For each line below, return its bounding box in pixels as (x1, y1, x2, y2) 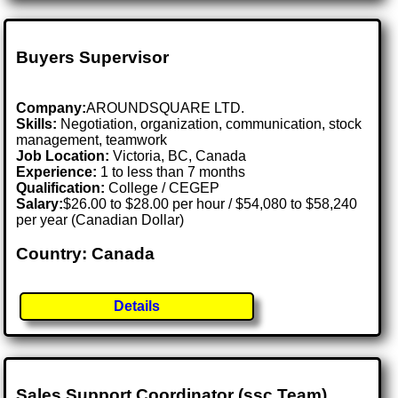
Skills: (16, 115, 58, 131)
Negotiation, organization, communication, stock (57, 115, 362, 131)
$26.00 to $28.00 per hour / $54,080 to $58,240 (63, 195, 358, 211)
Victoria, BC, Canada (113, 147, 247, 163)
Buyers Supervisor (16, 48, 170, 67)
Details (114, 298, 161, 314)
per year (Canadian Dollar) (16, 211, 185, 227)
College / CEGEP (105, 179, 220, 195)
